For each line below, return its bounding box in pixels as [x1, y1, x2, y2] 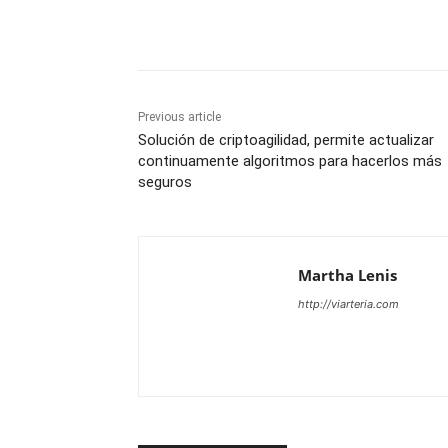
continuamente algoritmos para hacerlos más [138, 152, 442, 171]
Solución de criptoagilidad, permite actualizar [138, 131, 434, 150]
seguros [138, 173, 192, 192]
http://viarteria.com [298, 297, 399, 312]
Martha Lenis [298, 265, 397, 286]
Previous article [138, 110, 221, 125]
